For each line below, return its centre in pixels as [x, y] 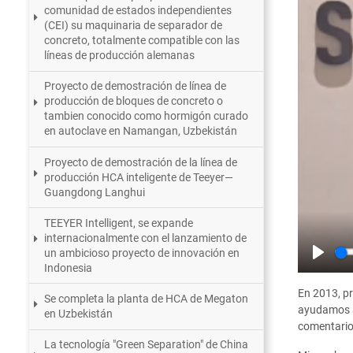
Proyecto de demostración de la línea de [141, 162]
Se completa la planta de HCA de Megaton [147, 298]
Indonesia [69, 268]
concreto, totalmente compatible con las [142, 41]
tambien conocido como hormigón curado [147, 116]
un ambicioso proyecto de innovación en [142, 253]
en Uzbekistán [79, 313]
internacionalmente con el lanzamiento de [146, 238]
